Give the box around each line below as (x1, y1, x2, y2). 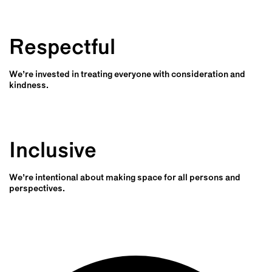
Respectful (9, 37, 115, 59)
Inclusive (9, 140, 97, 163)
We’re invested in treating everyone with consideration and (9, 70, 245, 80)
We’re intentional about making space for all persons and (9, 173, 240, 183)
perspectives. (9, 184, 65, 194)
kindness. (9, 81, 49, 90)
